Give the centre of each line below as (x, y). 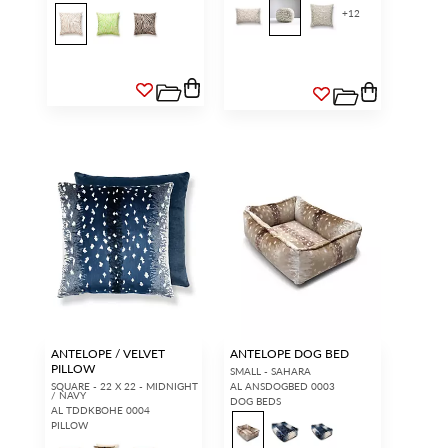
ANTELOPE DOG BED (289, 353)
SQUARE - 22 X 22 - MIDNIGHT (124, 385)
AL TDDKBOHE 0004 (100, 409)
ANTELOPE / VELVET (107, 353)
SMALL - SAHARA (270, 370)
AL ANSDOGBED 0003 (282, 385)
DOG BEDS (255, 400)
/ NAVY (68, 394)
